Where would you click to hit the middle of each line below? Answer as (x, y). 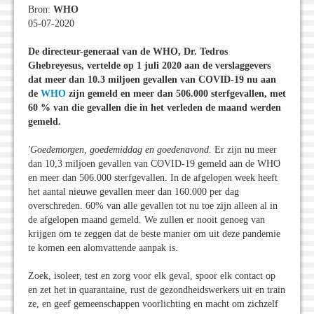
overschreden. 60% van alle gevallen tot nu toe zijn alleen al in (153, 206)
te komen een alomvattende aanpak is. (103, 248)
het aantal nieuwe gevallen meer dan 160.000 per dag (134, 192)
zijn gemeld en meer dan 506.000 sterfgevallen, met (176, 94)
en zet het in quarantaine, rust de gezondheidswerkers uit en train (157, 290)
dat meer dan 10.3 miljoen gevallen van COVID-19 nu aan (152, 80)
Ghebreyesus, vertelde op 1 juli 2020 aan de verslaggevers (149, 66)
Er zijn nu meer (246, 150)
